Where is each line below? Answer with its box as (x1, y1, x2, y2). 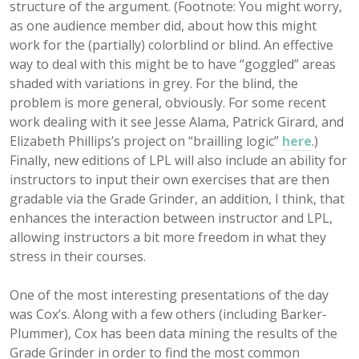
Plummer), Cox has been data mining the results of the (10, 325, 337, 342)
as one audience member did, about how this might (10, 17, 317, 34)
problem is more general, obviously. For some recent (10, 94, 326, 111)
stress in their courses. (10, 248, 146, 265)
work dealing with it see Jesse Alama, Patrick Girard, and (10, 113, 344, 131)
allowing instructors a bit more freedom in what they (10, 228, 326, 246)
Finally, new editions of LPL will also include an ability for (10, 151, 347, 169)
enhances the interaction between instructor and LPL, (10, 209, 333, 227)
